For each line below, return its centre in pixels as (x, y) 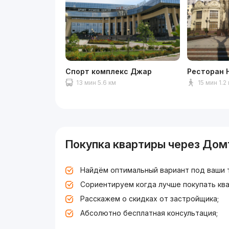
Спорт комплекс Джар (109, 71)
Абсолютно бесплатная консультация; (149, 213)
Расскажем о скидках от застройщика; (150, 198)
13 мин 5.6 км (96, 82)
